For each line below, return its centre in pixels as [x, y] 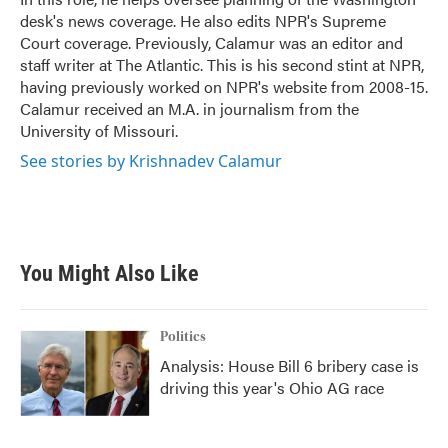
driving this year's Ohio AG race [272, 387]
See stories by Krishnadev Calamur [151, 161]
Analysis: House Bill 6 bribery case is [289, 365]
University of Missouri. [99, 130]
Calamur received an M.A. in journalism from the [189, 108]
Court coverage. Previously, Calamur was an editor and [211, 42]
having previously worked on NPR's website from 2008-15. [224, 86]
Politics [183, 337]
